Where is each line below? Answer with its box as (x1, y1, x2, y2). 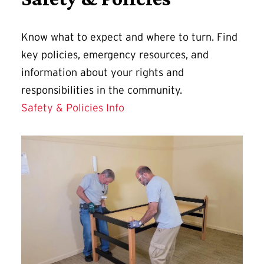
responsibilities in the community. (21, 84, 182, 96)
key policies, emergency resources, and (21, 48, 209, 61)
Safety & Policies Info (21, 101, 124, 114)
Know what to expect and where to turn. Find (21, 31, 237, 43)
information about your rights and (21, 66, 184, 78)
